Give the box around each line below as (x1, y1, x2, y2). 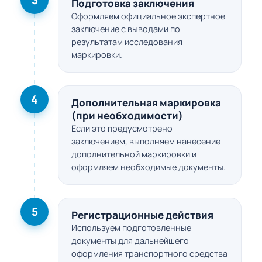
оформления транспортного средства (71, 248, 227, 260)
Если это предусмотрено (71, 123, 173, 135)
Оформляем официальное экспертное (71, 11, 225, 22)
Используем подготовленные (71, 222, 191, 234)
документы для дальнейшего (71, 235, 189, 247)
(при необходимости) (71, 109, 183, 123)
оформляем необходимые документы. (71, 161, 226, 173)
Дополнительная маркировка (71, 96, 221, 110)
